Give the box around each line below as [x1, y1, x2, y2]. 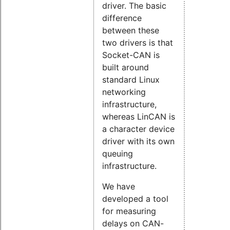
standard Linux [102, 74, 160, 85]
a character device [102, 124, 175, 135]
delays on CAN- [102, 218, 164, 229]
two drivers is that [102, 37, 173, 48]
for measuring [102, 206, 156, 217]
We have [102, 181, 135, 192]
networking [102, 87, 146, 98]
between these [102, 25, 159, 36]
